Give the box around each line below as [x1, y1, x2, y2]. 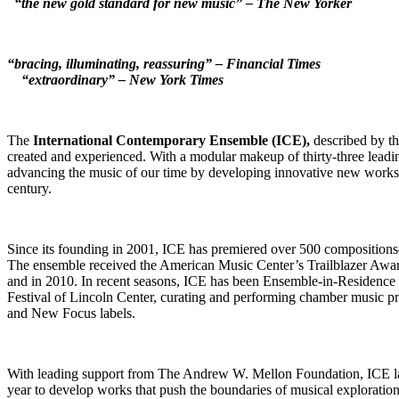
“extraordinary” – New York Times [21, 71, 224, 87]
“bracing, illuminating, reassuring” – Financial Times [7, 55, 321, 71]
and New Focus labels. [7, 305, 139, 321]
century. [7, 180, 52, 196]
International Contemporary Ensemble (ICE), [33, 132, 310, 148]
